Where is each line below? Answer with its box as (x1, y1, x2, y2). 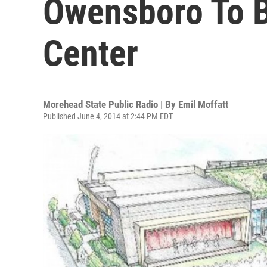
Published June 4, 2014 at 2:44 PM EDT (43, 111, 173, 121)
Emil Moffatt (178, 98, 228, 110)
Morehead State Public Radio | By (43, 98, 178, 110)
